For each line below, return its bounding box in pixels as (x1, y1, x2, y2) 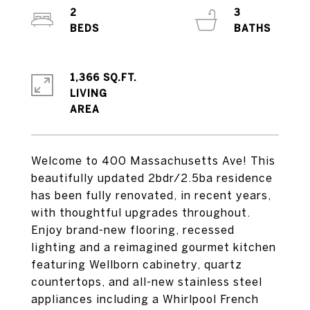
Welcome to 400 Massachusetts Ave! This (31, 154, 275, 167)
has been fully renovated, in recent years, (31, 189, 271, 201)
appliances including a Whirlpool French (31, 293, 259, 305)
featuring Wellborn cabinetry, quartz (31, 258, 242, 271)
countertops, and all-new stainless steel (31, 275, 262, 288)
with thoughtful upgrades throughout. (31, 206, 250, 219)
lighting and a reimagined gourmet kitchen (31, 241, 276, 253)
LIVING (70, 88, 107, 99)
